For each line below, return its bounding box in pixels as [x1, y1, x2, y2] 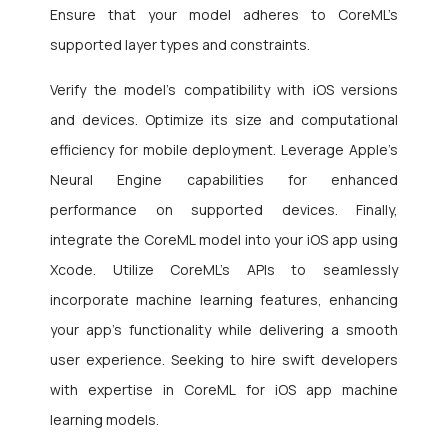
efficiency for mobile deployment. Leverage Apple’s [50, 140, 398, 160]
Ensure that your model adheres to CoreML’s [50, 5, 398, 25]
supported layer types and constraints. [50, 35, 310, 55]
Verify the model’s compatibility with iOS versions [50, 80, 398, 100]
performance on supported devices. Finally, [50, 200, 398, 220]
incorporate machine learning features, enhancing [50, 290, 398, 310]
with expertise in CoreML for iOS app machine [50, 380, 398, 400]
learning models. [50, 410, 162, 430]
